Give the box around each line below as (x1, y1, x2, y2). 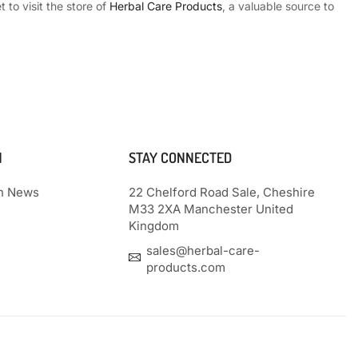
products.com (146, 259, 226, 275)
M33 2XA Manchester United (129, 201, 294, 217)
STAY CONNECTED (129, 148, 233, 166)
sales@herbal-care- (146, 242, 261, 258)
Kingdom (129, 217, 180, 233)
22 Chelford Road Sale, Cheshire (129, 184, 316, 200)
